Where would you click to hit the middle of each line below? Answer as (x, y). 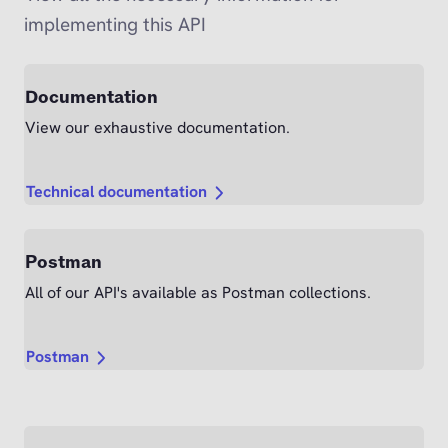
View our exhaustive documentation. (157, 128)
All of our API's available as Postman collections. (198, 293)
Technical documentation (116, 192)
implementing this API (115, 25)
